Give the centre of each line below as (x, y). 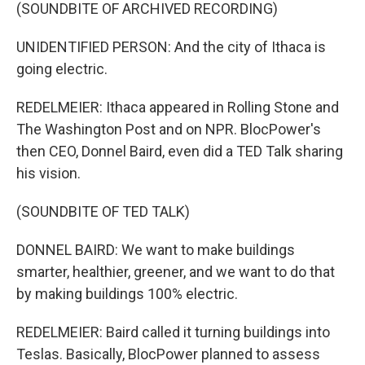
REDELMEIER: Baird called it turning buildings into (173, 332)
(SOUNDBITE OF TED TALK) (103, 211)
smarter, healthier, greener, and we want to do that (176, 272)
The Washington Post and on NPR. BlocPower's (169, 129)
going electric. (62, 69)
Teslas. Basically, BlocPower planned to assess (168, 354)
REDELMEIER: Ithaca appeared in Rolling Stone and (178, 107)
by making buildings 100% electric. (127, 294)
